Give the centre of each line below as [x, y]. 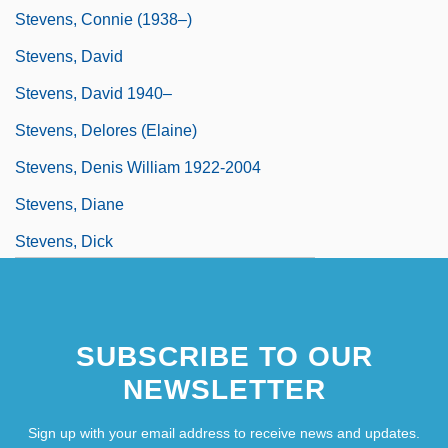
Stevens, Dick [64, 241]
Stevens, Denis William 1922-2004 [138, 167]
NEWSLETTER [224, 389]
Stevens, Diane [69, 204]
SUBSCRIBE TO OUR [224, 356]
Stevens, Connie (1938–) [103, 19]
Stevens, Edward [75, 278]
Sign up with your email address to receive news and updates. [224, 432]
